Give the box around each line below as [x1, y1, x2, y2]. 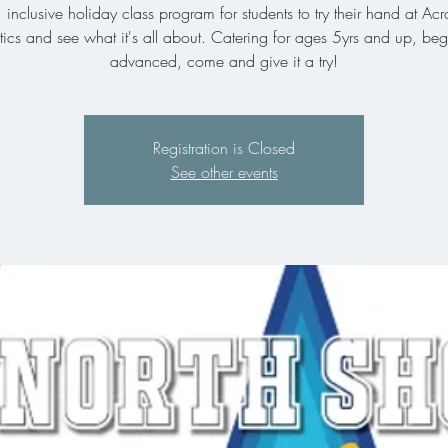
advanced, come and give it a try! [110, 50, 338, 72]
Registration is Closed [153, 137, 295, 159]
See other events [170, 161, 278, 183]
